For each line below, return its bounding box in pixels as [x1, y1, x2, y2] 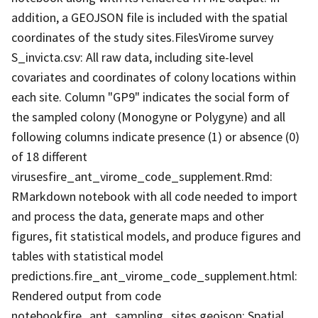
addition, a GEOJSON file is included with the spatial [11, 9, 287, 26]
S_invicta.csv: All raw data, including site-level [11, 48, 253, 65]
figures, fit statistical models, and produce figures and [11, 227, 301, 244]
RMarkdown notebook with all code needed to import [11, 187, 297, 204]
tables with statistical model [11, 247, 163, 264]
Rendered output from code [11, 287, 161, 304]
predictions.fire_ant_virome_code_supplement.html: [11, 267, 297, 284]
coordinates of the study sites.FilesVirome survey [11, 28, 273, 45]
